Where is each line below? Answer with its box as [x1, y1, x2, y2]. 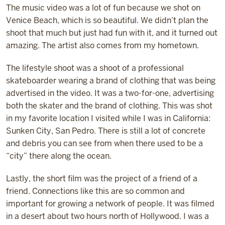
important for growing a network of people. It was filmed [6, 198, 214, 209]
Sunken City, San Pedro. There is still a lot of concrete [6, 126, 205, 137]
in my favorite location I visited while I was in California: [6, 113, 210, 124]
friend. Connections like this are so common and [6, 186, 185, 197]
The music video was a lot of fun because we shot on [6, 3, 200, 14]
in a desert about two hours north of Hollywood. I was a [6, 211, 209, 222]
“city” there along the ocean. [6, 151, 111, 162]
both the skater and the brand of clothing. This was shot [6, 100, 212, 111]
